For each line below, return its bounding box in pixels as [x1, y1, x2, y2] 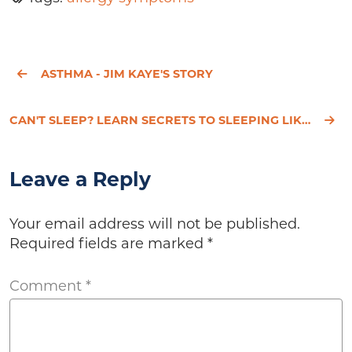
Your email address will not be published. [9, 214, 300, 233]
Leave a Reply [9, 167, 151, 191]
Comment [9, 277, 86, 295]
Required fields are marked [9, 234, 207, 252]
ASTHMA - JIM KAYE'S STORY [41, 66, 213, 81]
